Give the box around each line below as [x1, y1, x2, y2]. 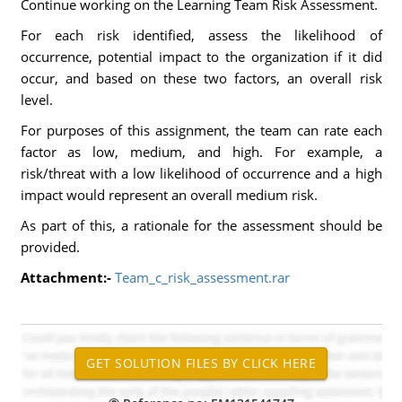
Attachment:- [20, 268, 111, 286]
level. [20, 91, 53, 109]
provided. [20, 238, 80, 256]
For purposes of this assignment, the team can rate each [20, 121, 382, 139]
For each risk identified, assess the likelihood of [20, 26, 382, 44]
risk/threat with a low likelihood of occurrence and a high [20, 164, 382, 182]
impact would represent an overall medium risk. [20, 186, 318, 204]
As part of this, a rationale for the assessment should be [20, 216, 382, 234]
